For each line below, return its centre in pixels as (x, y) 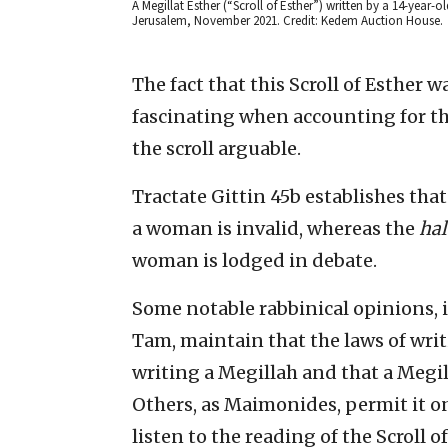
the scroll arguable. (216, 149)
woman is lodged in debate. (254, 261)
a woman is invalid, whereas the (275, 229)
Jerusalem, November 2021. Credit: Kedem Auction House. (287, 21)
